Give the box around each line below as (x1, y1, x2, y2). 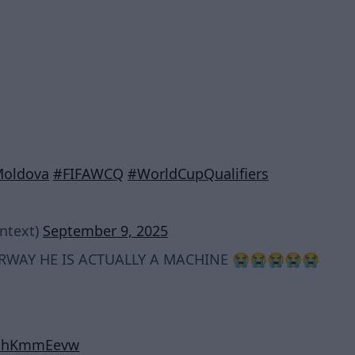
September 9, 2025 (43, 221, 168, 240)
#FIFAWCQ (53, 164, 124, 183)
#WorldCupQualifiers (128, 164, 269, 183)
